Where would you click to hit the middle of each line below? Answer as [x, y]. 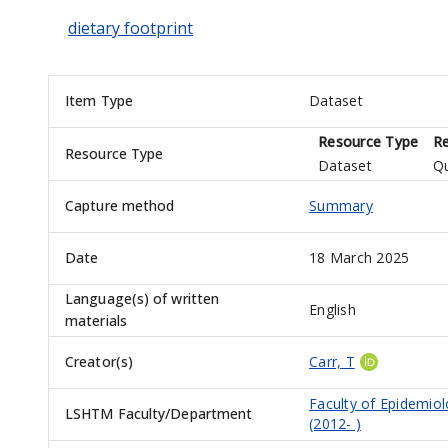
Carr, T [332, 362]
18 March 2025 [359, 258]
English [332, 310]
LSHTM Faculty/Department [159, 414]
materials [96, 321]
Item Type [99, 101]
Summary [341, 206]
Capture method [120, 206]
